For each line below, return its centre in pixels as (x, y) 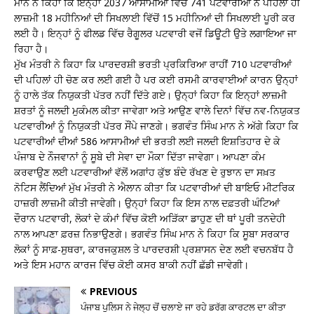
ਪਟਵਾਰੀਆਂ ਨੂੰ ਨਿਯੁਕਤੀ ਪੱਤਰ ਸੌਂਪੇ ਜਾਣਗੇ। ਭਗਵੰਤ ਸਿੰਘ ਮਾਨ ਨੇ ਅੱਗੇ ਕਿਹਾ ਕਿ (156, 125)
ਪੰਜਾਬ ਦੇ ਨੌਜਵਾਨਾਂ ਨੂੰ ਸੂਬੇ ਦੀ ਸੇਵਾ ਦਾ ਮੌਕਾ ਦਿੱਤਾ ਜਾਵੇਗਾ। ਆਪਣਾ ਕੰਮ (139, 156)
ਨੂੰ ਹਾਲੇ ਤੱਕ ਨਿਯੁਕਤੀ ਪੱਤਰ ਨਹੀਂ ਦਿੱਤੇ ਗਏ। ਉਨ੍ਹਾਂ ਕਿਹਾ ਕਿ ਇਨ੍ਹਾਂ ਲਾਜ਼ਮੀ (150, 95)
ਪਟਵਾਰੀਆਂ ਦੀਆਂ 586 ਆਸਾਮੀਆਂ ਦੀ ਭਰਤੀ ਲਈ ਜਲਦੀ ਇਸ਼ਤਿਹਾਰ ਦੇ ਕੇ (147, 141)
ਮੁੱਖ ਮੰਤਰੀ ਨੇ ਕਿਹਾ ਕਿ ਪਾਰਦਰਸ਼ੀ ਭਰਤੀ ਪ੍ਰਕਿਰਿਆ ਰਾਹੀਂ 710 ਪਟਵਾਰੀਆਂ (153, 64)
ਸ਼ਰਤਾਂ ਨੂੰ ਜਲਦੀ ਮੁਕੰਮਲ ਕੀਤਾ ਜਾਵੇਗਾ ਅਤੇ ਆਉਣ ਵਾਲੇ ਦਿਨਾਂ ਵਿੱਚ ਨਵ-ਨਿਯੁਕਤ (157, 110)
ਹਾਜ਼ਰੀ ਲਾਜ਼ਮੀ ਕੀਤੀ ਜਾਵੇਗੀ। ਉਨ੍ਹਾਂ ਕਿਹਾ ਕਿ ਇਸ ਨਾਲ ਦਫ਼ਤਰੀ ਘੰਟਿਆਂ (147, 203)
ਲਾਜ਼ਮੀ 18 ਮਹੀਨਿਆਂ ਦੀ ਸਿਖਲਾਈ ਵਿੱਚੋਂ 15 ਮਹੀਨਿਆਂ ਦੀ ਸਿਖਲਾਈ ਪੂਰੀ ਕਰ (155, 18)
